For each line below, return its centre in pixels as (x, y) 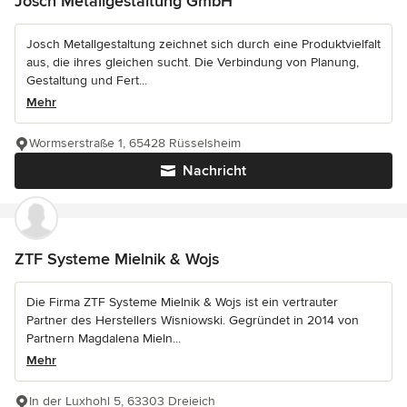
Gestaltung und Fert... (87, 81)
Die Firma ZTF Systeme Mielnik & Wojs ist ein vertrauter (182, 303)
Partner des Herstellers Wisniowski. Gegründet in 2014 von (193, 321)
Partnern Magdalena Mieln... (104, 339)
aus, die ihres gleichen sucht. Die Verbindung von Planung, (193, 63)
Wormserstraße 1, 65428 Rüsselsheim (135, 144)
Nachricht (214, 171)
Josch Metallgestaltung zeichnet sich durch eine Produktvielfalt (203, 45)
